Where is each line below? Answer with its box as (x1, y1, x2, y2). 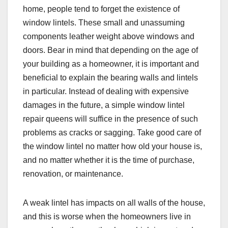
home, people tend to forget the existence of (23, 5, 180, 14)
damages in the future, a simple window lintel (23, 101, 185, 110)
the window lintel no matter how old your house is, (23, 142, 202, 151)
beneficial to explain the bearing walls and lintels (23, 73, 198, 82)
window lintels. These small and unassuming (23, 18, 185, 27)
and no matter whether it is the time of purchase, (23, 156, 194, 165)
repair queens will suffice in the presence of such (23, 115, 198, 124)
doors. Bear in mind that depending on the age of (23, 46, 198, 55)
